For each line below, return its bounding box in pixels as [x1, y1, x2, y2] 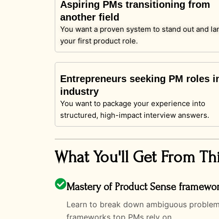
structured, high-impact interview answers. [60, 110, 209, 120]
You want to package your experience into [60, 98, 205, 108]
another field [60, 11, 119, 22]
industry [60, 86, 99, 97]
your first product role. [60, 36, 138, 45]
